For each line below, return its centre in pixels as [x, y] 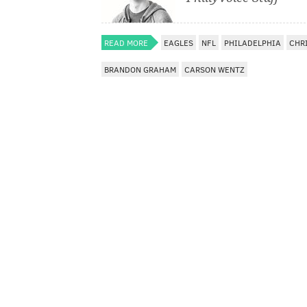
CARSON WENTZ [214, 70]
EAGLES [179, 43]
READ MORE [126, 43]
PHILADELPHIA [253, 43]
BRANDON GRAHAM [140, 70]
